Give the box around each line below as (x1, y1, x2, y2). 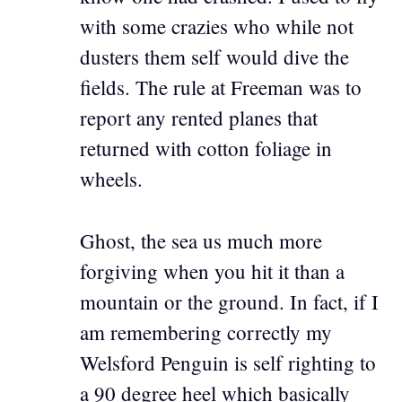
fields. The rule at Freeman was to (80, 74, 362, 101)
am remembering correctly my (80, 318, 332, 345)
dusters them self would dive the (80, 43, 349, 71)
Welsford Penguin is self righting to (80, 348, 376, 376)
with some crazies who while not (80, 13, 354, 40)
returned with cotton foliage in (80, 135, 332, 162)
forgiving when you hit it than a (80, 257, 345, 284)
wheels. (80, 165, 143, 193)
